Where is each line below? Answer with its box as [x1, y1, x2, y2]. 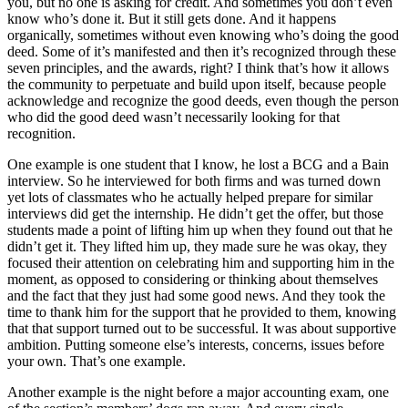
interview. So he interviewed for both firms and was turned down [7, 172, 381, 189]
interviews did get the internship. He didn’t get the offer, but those [7, 205, 383, 221]
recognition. [7, 125, 79, 141]
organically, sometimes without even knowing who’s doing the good [7, 26, 399, 43]
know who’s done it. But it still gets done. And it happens [7, 10, 336, 26]
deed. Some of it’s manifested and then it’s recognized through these [7, 43, 396, 59]
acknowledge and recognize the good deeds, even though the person [7, 92, 399, 108]
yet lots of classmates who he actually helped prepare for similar [7, 189, 372, 205]
